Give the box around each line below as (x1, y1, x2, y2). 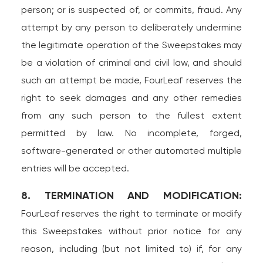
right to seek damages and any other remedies (21, 92, 242, 103)
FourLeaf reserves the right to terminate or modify (21, 208, 242, 219)
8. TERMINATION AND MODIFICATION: (21, 189, 242, 202)
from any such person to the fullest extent (21, 110, 242, 121)
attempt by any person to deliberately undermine (21, 22, 242, 33)
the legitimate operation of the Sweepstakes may (21, 39, 242, 50)
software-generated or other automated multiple (21, 145, 242, 156)
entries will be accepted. (21, 163, 129, 174)
